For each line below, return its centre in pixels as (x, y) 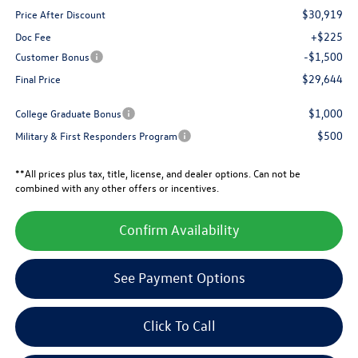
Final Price (38, 79)
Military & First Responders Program (96, 136)
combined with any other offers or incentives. (117, 188)
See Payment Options (179, 278)
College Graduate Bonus (68, 113)
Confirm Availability (179, 230)
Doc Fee (33, 37)
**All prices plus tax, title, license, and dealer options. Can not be (157, 173)
